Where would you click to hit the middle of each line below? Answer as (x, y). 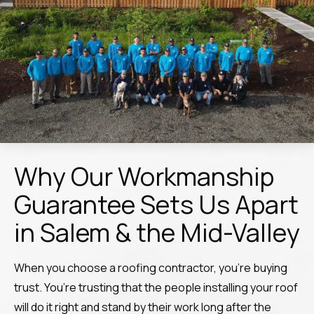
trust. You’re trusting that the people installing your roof (156, 287)
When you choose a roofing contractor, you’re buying (151, 268)
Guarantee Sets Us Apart (156, 204)
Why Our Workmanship (144, 176)
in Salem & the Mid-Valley (157, 232)
